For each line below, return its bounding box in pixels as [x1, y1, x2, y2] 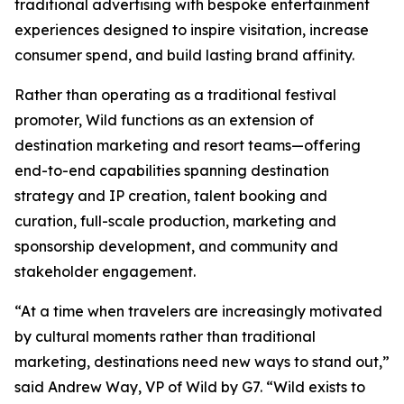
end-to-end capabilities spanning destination [14, 161, 329, 179]
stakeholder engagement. [14, 262, 196, 280]
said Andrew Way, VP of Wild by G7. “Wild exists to [14, 378, 365, 396]
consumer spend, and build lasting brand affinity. [14, 46, 354, 64]
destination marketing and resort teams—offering [14, 136, 361, 154]
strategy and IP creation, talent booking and [14, 187, 327, 205]
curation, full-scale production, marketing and [14, 212, 336, 230]
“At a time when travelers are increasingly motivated [14, 302, 382, 320]
